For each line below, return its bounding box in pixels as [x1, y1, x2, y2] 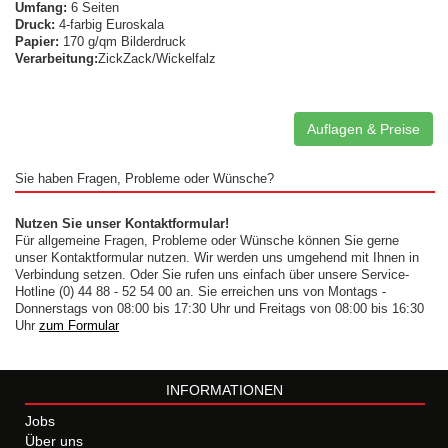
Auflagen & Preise [307, 121, 420, 137]
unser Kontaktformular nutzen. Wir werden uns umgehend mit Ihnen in [15, 251, 419, 265]
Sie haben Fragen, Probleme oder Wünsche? [15, 172, 274, 186]
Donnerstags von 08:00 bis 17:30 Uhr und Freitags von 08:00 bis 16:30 [15, 302, 424, 316]
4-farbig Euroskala [55, 18, 164, 32]
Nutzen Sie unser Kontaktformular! [15, 217, 229, 231]
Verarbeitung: [15, 52, 98, 66]
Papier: [15, 35, 59, 49]
